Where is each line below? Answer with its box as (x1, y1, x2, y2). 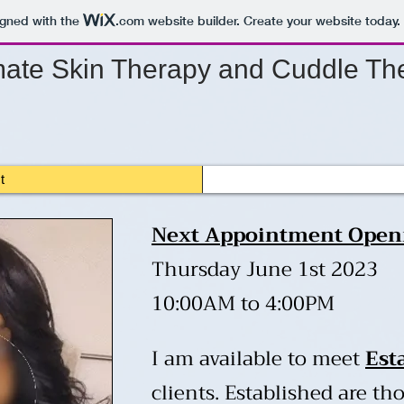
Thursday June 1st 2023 (151, 252, 378, 287)
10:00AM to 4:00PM (151, 287, 335, 321)
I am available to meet (151, 342, 365, 376)
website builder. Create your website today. (143, 13, 400, 30)
